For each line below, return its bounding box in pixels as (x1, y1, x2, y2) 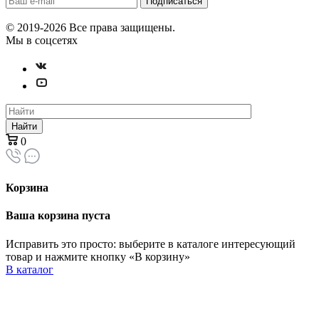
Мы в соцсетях (6, 33, 78, 46)
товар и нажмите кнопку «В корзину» (6, 250, 190, 263)
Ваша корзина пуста (6, 209, 110, 222)
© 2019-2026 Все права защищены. (6, 21, 175, 33)
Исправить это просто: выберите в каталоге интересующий (6, 237, 296, 250)
